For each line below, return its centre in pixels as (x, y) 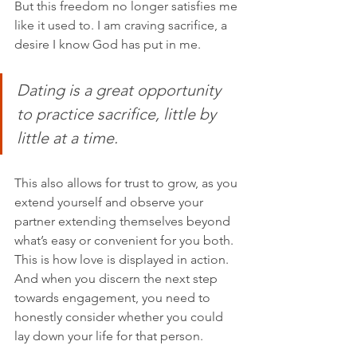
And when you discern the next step (118, 278)
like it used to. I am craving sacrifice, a (122, 25)
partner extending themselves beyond (124, 221)
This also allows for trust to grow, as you (127, 182)
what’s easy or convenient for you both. (126, 240)
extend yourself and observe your (110, 202)
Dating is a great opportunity (121, 90)
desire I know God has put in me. (109, 44)
